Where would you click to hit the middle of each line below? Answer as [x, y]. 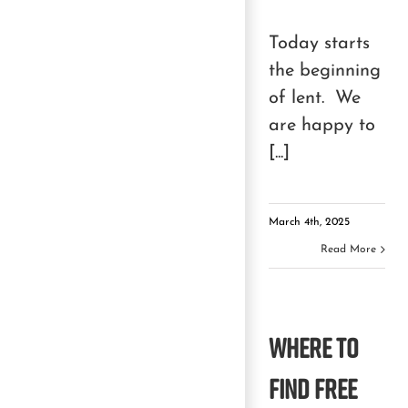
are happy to [322, 125]
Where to [314, 347]
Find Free [313, 388]
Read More [348, 249]
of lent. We [315, 98]
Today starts [319, 43]
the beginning [325, 71]
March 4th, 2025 [309, 222]
